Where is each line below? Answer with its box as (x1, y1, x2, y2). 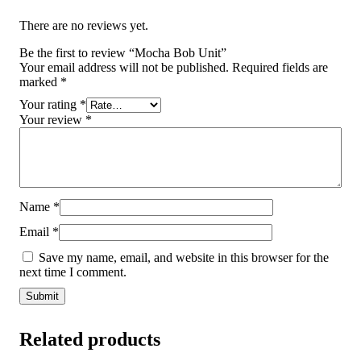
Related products (19, 328, 160, 350)
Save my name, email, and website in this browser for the (39, 250, 329, 264)
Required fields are (232, 60, 328, 74)
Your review (19, 112, 85, 127)
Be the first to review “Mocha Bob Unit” (19, 45, 226, 60)
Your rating (19, 97, 80, 111)
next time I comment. (19, 264, 127, 279)
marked (19, 74, 60, 89)
